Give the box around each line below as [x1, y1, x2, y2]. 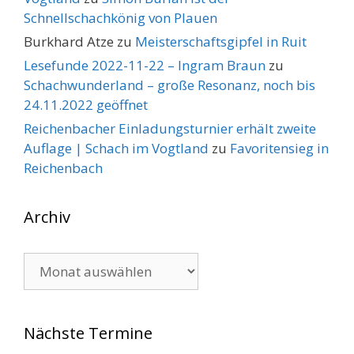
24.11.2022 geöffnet [24, 96, 148, 115]
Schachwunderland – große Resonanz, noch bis [24, 76, 315, 95]
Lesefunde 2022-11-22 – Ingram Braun [24, 56, 265, 75]
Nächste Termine [24, 322, 153, 345]
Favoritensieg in [230, 139, 329, 158]
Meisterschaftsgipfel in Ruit [135, 32, 307, 51]
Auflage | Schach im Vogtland [24, 139, 209, 158]
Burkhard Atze [24, 32, 114, 51]
